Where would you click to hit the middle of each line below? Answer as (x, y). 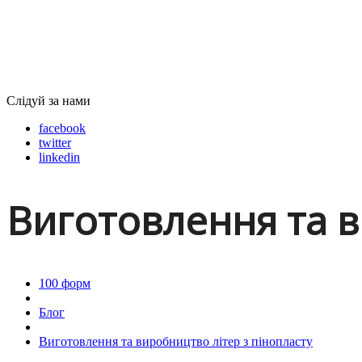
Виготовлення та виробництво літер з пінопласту (176, 341)
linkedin (59, 157)
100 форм (65, 283)
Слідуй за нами (48, 101)
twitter (55, 143)
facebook (62, 128)
